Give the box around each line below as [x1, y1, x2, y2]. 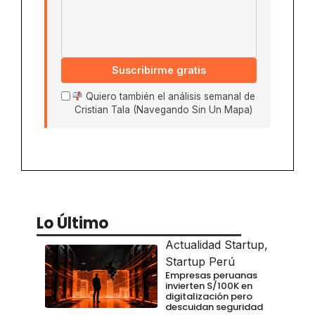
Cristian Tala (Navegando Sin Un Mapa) [75, 104, 252, 116]
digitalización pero [165, 290, 252, 304]
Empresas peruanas [165, 269, 257, 283]
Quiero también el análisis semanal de [82, 91, 255, 103]
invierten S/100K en [165, 279, 252, 293]
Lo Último [37, 212, 108, 235]
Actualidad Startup [165, 238, 264, 252]
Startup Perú [165, 255, 235, 269]
